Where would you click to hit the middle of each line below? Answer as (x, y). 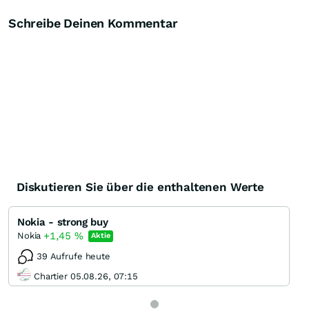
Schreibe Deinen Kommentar (93, 23)
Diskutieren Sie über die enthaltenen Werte (140, 187)
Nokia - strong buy (63, 222)
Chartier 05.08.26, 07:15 (86, 276)
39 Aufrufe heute (73, 256)
